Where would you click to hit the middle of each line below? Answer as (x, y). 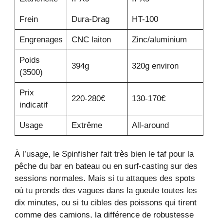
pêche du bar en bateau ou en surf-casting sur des (106, 166)
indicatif (33, 105)
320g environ (155, 66)
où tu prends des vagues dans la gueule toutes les (106, 191)
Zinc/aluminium (159, 39)
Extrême (87, 125)
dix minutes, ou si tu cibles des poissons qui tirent (106, 203)
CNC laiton (91, 39)
